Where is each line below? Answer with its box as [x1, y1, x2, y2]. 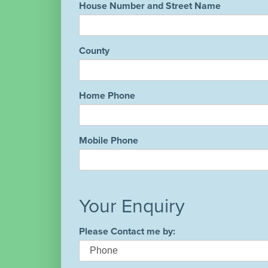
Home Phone [79, 89, 135, 102]
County [79, 44, 109, 57]
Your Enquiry [79, 191, 185, 220]
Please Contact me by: [79, 224, 175, 238]
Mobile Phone [79, 133, 138, 147]
